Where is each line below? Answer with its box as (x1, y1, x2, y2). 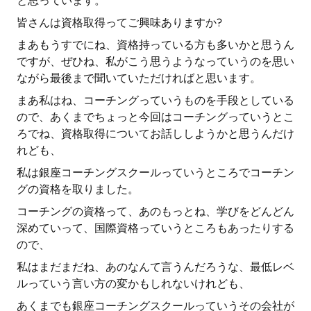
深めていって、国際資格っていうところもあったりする (17, 221, 294, 235)
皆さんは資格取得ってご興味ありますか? (17, 16, 222, 29)
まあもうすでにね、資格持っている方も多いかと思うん (17, 38, 294, 51)
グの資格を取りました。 (17, 183, 139, 196)
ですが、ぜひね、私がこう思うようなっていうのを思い (17, 55, 294, 68)
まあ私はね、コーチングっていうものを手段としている (17, 94, 294, 107)
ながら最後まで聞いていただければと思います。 (17, 72, 261, 85)
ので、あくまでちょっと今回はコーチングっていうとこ (17, 110, 294, 124)
